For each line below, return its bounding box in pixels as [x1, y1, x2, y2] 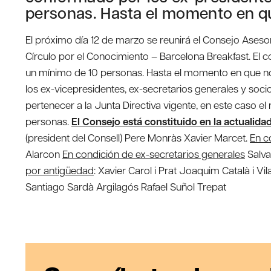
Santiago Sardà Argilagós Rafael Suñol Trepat [25, 180, 226, 194]
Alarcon [25, 147, 60, 161]
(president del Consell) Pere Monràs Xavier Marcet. [25, 131, 247, 145]
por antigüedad [25, 163, 94, 177]
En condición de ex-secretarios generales [62, 147, 245, 161]
